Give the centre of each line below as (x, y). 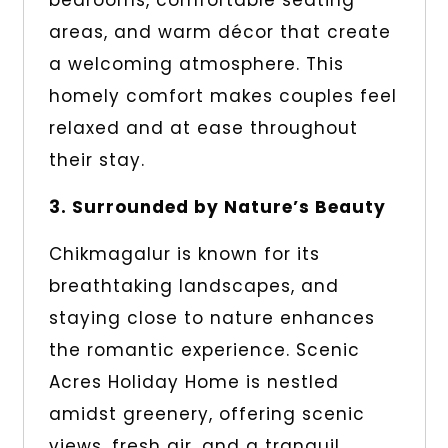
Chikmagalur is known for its (184, 254)
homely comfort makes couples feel (222, 96)
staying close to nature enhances (211, 318)
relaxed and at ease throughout (203, 128)
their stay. (96, 160)
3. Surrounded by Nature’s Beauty (217, 207)
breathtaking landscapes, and (193, 286)
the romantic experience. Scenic (204, 350)
